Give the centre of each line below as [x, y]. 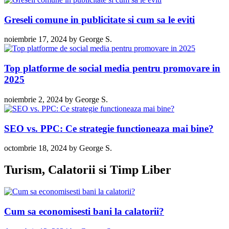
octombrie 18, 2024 [36, 148]
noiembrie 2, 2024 [33, 99]
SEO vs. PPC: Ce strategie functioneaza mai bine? [109, 128]
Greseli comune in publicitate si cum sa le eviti [99, 19]
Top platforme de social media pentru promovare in [112, 68]
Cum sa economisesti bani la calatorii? [84, 211]
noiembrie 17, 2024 [36, 39]
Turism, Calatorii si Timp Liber [88, 170]
